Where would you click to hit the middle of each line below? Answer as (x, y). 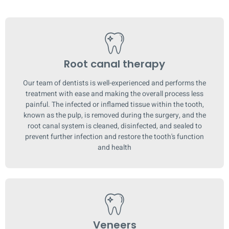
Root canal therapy (114, 64)
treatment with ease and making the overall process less (114, 94)
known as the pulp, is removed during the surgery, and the (114, 115)
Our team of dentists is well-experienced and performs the (114, 83)
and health (114, 147)
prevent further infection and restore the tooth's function (114, 136)
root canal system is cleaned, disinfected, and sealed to (114, 126)
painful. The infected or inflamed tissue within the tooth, (114, 104)
